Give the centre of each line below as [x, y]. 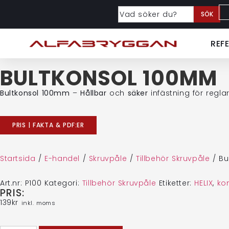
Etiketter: [177, 183]
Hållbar [94, 93]
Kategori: [63, 183]
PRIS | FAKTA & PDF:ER [48, 125]
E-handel [62, 158]
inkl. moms [38, 203]
